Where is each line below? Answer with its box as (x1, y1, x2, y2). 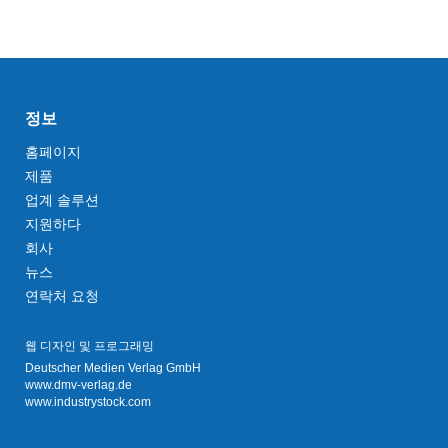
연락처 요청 (25, 288, 99, 304)
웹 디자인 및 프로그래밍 (25, 339, 154, 353)
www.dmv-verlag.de (25, 378, 132, 392)
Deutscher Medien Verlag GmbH (25, 361, 201, 375)
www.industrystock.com (25, 395, 151, 409)
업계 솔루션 (25, 192, 99, 208)
